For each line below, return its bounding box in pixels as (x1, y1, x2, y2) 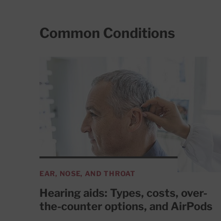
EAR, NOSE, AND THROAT (39, 169, 136, 178)
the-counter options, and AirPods (39, 199, 213, 213)
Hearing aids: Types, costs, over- (39, 186, 207, 199)
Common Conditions (39, 25, 175, 42)
